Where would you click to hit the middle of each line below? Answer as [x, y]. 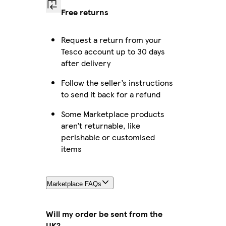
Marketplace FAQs [74, 184]
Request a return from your [111, 39]
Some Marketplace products [113, 114]
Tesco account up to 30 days [113, 51]
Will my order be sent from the [104, 213]
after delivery [86, 63]
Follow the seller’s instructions [117, 82]
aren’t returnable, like [101, 125]
